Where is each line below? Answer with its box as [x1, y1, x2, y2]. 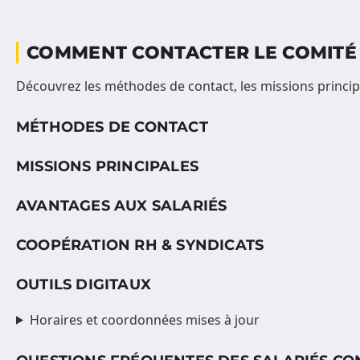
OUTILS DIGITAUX [16, 275, 151, 293]
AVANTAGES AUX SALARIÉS [16, 196, 227, 215]
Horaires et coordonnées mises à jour [29, 310, 260, 329]
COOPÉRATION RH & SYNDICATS [16, 235, 264, 254]
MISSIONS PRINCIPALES [16, 157, 198, 175]
